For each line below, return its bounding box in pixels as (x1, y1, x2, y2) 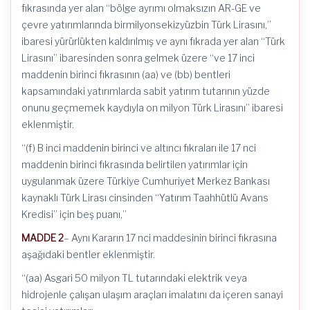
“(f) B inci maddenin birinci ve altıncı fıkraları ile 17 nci (21, 142, 256, 154)
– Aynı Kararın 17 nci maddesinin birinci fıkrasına (64, 232, 277, 244)
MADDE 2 (21, 232, 64, 244)
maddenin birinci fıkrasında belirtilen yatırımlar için (21, 158, 248, 170)
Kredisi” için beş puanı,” (21, 208, 127, 220)
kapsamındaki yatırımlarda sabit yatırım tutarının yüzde (21, 85, 270, 97)
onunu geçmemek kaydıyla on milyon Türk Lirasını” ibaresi (21, 102, 283, 113)
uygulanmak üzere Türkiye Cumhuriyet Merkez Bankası (21, 175, 270, 187)
